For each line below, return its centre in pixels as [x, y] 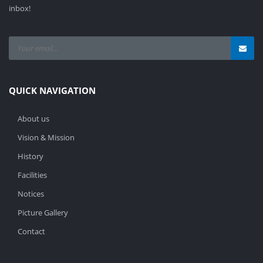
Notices [31, 193]
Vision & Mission [46, 137]
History [31, 156]
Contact [31, 231]
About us [33, 118]
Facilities [32, 175]
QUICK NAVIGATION [52, 90]
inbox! [20, 8]
